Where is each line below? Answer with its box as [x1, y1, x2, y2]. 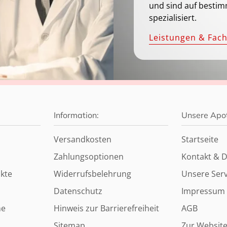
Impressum [181, 185, 225, 197]
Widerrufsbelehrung [54, 168, 131, 179]
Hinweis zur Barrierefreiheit [54, 202, 159, 214]
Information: [54, 109, 99, 120]
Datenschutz [54, 185, 102, 197]
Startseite [181, 133, 218, 145]
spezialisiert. [149, 12, 197, 23]
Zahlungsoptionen [54, 150, 124, 162]
